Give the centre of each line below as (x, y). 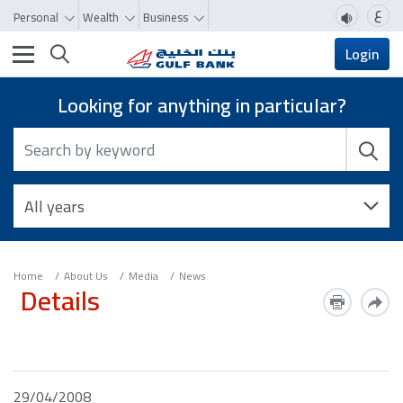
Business (167, 17)
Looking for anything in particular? (201, 105)
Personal (37, 17)
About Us (86, 276)
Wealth (102, 17)
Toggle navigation (91, 53)
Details (60, 300)
